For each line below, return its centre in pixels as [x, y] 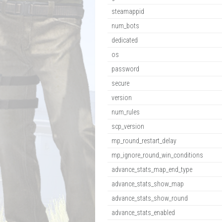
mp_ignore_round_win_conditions [157, 155]
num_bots [125, 26]
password [125, 69]
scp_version [128, 126]
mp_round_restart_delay [144, 141]
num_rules [126, 112]
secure [120, 83]
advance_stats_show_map [148, 184]
